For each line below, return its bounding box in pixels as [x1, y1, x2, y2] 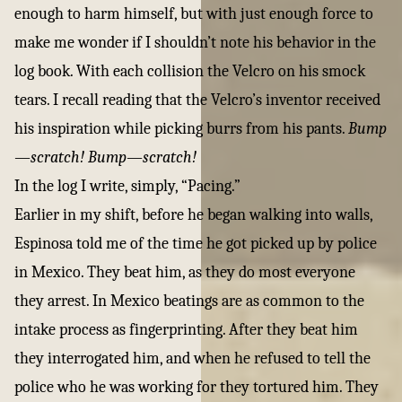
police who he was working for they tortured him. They [14, 378, 379, 397]
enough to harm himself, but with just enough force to [14, 4, 373, 23]
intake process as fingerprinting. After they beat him [14, 320, 358, 339]
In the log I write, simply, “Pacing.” [14, 177, 240, 196]
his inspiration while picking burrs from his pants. [14, 119, 348, 138]
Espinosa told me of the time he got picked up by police [14, 234, 377, 253]
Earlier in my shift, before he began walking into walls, [14, 205, 372, 224]
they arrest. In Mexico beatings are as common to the [14, 292, 364, 310]
